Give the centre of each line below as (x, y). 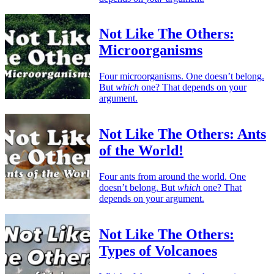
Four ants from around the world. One (172, 177)
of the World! (141, 151)
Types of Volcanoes (158, 251)
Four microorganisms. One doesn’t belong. (182, 76)
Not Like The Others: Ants (183, 134)
